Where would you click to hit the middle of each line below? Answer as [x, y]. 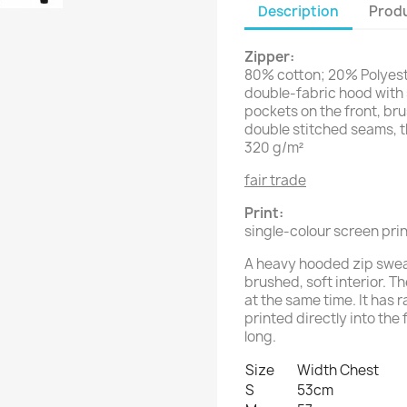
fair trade [275, 180]
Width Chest [338, 370]
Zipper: [269, 57]
